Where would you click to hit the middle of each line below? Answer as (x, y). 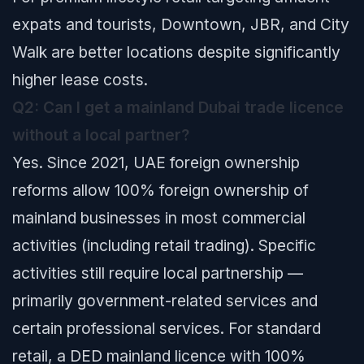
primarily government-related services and (165, 301)
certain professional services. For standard (167, 328)
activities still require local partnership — (158, 273)
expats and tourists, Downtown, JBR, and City (181, 24)
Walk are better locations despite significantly (176, 52)
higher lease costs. (80, 80)
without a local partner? (101, 135)
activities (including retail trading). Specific (164, 245)
